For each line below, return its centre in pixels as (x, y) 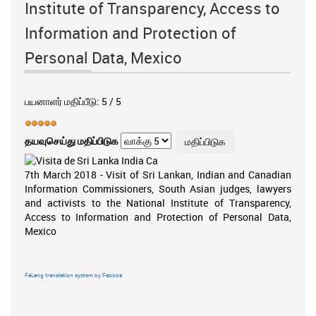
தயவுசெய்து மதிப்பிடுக (72, 140)
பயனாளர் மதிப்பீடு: (63, 102)
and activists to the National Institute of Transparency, (158, 203)
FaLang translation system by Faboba (73, 275)
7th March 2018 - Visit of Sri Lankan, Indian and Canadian (158, 175)
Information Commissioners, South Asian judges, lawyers (158, 189)
